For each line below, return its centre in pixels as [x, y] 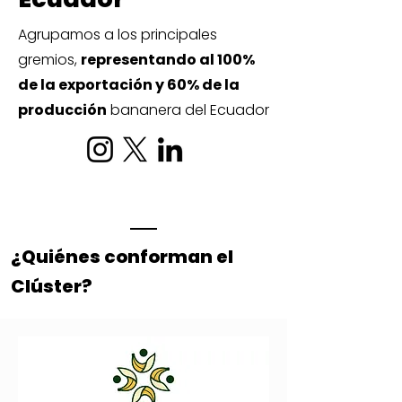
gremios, [49, 60]
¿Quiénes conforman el [122, 257]
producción [62, 110]
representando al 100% [168, 60]
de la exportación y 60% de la [129, 85]
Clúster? [52, 286]
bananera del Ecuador [188, 110]
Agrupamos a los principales [118, 35]
